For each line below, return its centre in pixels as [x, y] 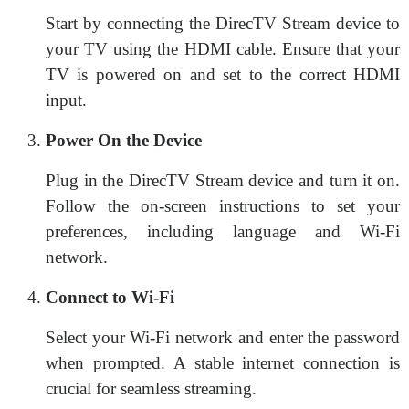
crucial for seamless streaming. [151, 388]
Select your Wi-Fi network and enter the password [223, 337]
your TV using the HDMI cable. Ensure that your [223, 49]
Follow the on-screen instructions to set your [223, 206]
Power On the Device [124, 140]
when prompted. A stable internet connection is [223, 363]
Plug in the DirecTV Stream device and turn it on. [223, 180]
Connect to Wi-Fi [110, 297]
